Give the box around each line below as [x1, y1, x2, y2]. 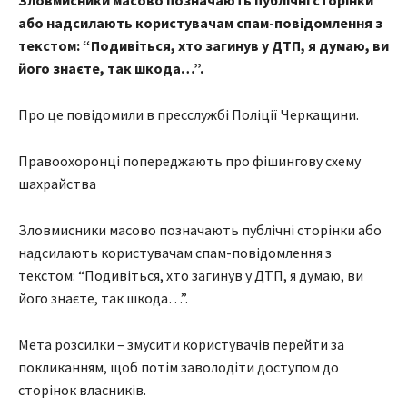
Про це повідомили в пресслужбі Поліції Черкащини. [18, 105, 359, 124]
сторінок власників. [18, 381, 146, 400]
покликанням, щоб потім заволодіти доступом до [18, 358, 339, 377]
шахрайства [18, 174, 96, 194]
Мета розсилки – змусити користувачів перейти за [18, 335, 344, 354]
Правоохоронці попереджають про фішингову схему [18, 152, 361, 171]
